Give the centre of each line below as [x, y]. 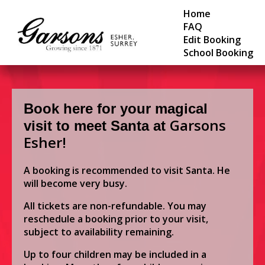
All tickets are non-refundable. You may [115, 206]
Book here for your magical [116, 109]
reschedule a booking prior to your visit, [116, 219]
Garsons [198, 125]
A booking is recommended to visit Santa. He [127, 170]
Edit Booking [212, 40]
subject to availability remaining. [101, 232]
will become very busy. [77, 183]
